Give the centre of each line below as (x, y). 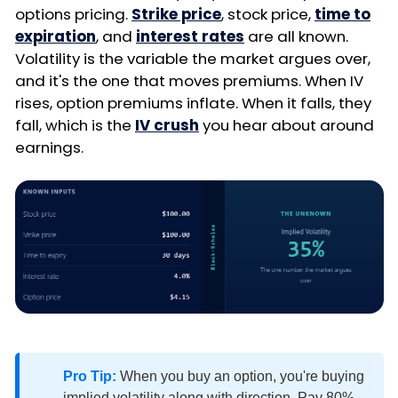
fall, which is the (75, 125)
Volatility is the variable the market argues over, (193, 58)
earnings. (49, 147)
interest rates (190, 36)
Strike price (176, 14)
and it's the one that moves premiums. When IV (189, 80)
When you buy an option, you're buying (240, 376)
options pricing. (73, 14)
